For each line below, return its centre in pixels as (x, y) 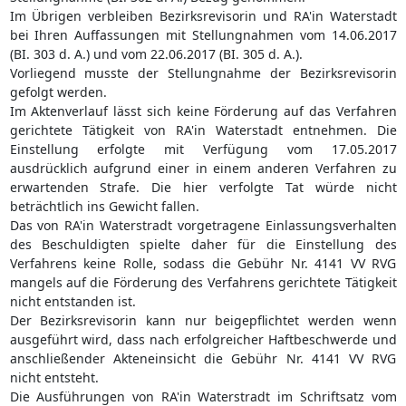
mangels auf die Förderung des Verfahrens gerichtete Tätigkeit (203, 282)
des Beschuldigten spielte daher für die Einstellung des (203, 244)
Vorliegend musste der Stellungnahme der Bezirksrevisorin (203, 72)
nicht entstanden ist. (72, 301)
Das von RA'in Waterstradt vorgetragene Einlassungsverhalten (203, 225)
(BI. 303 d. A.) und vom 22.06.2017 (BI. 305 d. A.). (156, 53)
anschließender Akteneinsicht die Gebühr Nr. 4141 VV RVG (203, 358)
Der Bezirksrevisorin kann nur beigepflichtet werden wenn (203, 320)
